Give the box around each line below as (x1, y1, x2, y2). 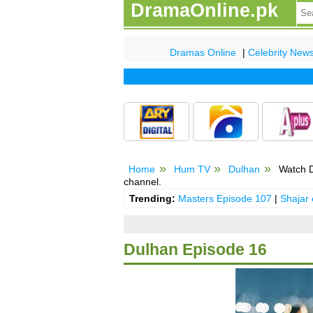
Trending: (129, 193, 175, 205)
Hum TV (173, 163, 210, 175)
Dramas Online (170, 46, 236, 58)
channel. (124, 175, 161, 187)
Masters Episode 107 (177, 193, 272, 205)
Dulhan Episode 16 (124, 240, 267, 259)
